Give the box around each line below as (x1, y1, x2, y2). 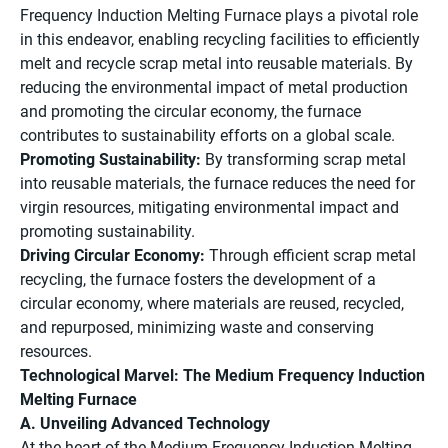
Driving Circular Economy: (20, 246, 205, 266)
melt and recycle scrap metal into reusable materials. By (20, 54, 413, 74)
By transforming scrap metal (201, 150, 406, 170)
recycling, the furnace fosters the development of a (20, 270, 376, 290)
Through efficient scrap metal (205, 246, 416, 266)
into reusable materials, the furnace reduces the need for (20, 174, 415, 194)
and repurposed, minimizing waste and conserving (20, 318, 374, 338)
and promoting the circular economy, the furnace (20, 102, 361, 122)
